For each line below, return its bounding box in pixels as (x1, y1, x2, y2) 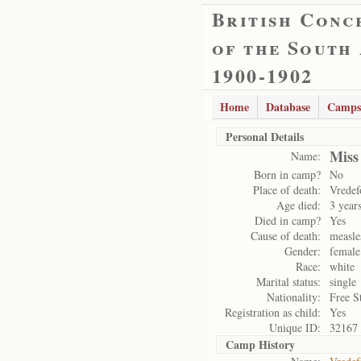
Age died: (276, 197, 321, 213)
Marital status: (256, 274, 321, 289)
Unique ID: (269, 320, 321, 335)
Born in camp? (254, 167, 321, 182)
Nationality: (267, 289, 321, 305)
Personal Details (226, 128, 304, 145)
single (330, 274, 356, 289)
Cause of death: (251, 228, 321, 243)
